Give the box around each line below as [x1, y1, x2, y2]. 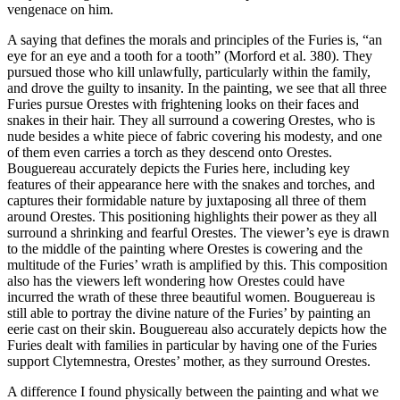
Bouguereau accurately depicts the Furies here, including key [7, 161, 350, 177]
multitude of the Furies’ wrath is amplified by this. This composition [7, 257, 387, 273]
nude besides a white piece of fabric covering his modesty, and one [7, 129, 382, 145]
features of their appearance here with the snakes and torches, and [7, 177, 375, 193]
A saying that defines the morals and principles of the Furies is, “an [7, 32, 382, 48]
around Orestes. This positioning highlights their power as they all [7, 209, 377, 225]
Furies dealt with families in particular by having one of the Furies [7, 337, 377, 354]
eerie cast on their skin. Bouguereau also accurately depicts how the [7, 321, 387, 337]
